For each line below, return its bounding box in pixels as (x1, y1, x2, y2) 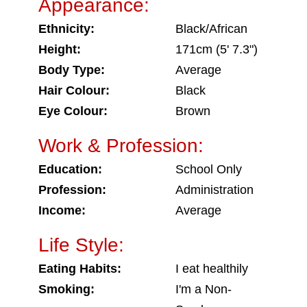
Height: (38, 42, 81, 56)
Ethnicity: (38, 22, 95, 36)
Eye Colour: (38, 104, 108, 118)
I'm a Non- (175, 282, 232, 296)
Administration (175, 183, 254, 197)
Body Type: (38, 63, 105, 77)
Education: (38, 162, 102, 176)
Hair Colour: (38, 84, 110, 97)
